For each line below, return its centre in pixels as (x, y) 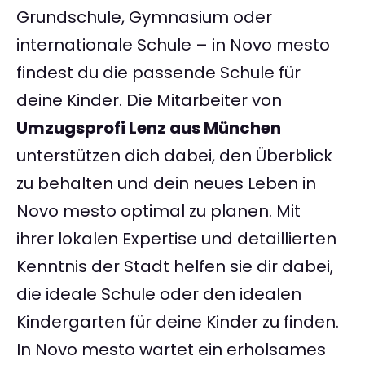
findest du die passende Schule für (158, 73)
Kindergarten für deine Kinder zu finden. (178, 322)
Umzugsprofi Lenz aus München (149, 128)
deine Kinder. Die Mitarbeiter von (149, 101)
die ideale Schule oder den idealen (159, 295)
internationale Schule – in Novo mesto (173, 45)
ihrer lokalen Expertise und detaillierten (176, 239)
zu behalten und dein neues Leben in (166, 184)
